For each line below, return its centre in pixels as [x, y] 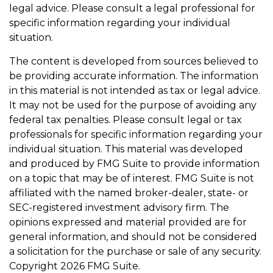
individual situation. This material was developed [126, 149]
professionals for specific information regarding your [136, 135]
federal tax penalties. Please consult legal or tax [126, 120]
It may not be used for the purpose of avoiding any [133, 105]
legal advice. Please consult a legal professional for [132, 9]
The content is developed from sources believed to [134, 62]
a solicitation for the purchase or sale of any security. [135, 252]
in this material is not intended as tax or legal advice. [135, 91]
